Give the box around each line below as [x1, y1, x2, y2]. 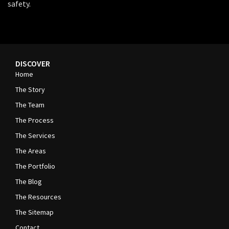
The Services [15, 130, 55, 140]
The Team [15, 100, 44, 109]
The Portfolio [15, 161, 55, 171]
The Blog [15, 176, 42, 186]
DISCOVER [15, 58, 50, 68]
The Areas [15, 146, 46, 155]
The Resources [15, 192, 61, 201]
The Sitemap [15, 207, 54, 217]
